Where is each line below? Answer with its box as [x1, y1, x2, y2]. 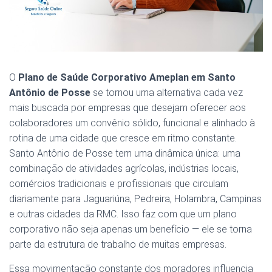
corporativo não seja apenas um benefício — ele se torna [9, 223, 252, 236]
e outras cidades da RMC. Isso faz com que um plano [9, 208, 237, 220]
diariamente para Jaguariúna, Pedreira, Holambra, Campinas [9, 193, 262, 205]
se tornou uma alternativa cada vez [90, 87, 243, 99]
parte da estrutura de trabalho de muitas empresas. [9, 239, 226, 251]
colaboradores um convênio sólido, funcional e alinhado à [9, 117, 255, 129]
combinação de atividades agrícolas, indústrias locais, [9, 163, 239, 175]
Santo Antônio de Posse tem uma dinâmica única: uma [9, 148, 240, 160]
